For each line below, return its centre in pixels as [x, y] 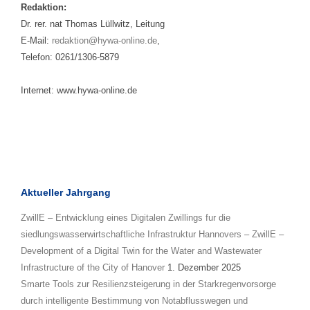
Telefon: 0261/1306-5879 [70, 57]
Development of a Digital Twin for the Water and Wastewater [141, 250]
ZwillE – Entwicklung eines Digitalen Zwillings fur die [126, 217]
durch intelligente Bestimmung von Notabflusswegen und [134, 300]
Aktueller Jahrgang [66, 192]
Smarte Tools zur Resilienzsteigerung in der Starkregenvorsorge [148, 284]
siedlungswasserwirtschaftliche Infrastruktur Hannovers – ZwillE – [152, 234]
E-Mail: [36, 40]
